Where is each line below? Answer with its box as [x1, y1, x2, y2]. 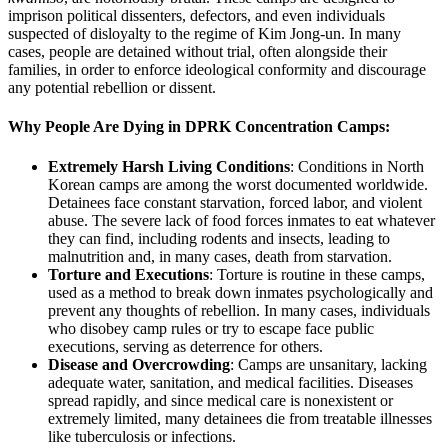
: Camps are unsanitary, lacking [230, 355, 427, 373]
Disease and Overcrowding [48, 355, 230, 373]
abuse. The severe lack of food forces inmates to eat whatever [48, 211, 435, 229]
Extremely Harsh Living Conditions [48, 157, 290, 175]
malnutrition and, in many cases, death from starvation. [48, 247, 392, 265]
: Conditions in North [290, 157, 424, 175]
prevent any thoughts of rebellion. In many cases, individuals [48, 301, 430, 319]
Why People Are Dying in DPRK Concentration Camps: [8, 118, 390, 136]
